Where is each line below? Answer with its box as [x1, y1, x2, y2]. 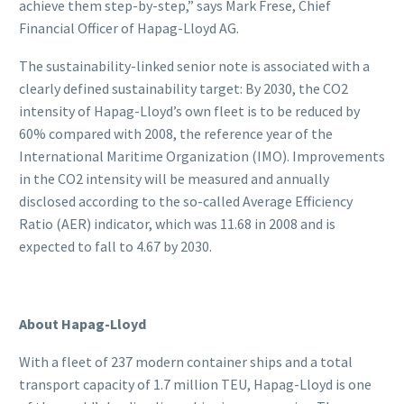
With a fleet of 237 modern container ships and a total [19, 353, 353, 372]
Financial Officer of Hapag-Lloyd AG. [19, 18, 239, 37]
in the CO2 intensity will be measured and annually [19, 170, 329, 188]
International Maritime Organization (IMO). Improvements [19, 147, 385, 166]
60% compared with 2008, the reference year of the [19, 124, 333, 143]
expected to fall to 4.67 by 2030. [19, 237, 212, 256]
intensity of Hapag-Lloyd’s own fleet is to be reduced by [19, 102, 360, 121]
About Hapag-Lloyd [19, 314, 146, 333]
